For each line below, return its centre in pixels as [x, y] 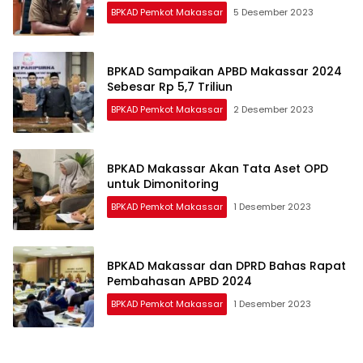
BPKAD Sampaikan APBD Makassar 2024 [224, 72]
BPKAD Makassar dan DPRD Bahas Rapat [226, 266]
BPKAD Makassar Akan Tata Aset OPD [218, 169]
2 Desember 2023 [273, 110]
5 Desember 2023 [273, 13]
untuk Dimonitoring [163, 184]
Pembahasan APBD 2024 [179, 282]
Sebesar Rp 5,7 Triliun [170, 87]
